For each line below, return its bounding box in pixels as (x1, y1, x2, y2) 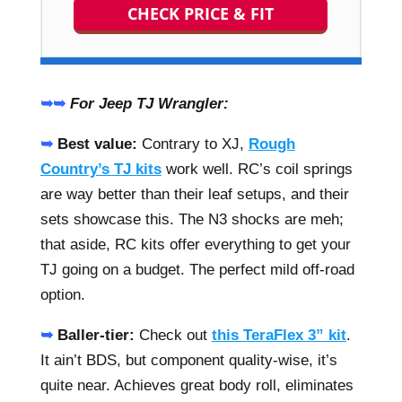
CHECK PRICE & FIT (127, 2, 275, 24)
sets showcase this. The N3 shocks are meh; (39, 211, 344, 228)
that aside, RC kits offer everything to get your (39, 236, 351, 253)
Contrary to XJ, (136, 135, 249, 153)
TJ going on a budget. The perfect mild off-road (39, 261, 354, 278)
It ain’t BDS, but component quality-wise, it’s (39, 352, 337, 369)
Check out (134, 327, 212, 344)
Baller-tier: (57, 327, 135, 344)
